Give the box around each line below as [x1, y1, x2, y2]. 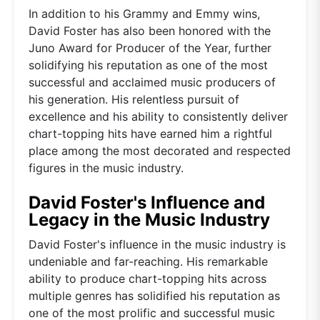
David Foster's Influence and [29, 191, 265, 213]
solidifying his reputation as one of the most [29, 57, 268, 72]
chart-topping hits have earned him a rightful [29, 126, 272, 141]
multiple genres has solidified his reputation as [29, 288, 280, 303]
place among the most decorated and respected [29, 143, 291, 158]
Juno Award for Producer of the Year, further [29, 40, 271, 55]
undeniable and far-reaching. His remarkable [29, 254, 268, 269]
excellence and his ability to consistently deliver [29, 109, 288, 124]
